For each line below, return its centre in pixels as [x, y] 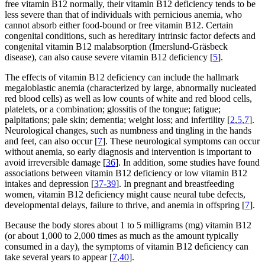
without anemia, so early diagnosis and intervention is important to [128, 151]
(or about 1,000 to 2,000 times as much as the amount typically [122, 235]
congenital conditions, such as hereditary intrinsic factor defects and [130, 35]
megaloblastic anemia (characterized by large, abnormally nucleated [130, 88]
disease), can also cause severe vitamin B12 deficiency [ [109, 57]
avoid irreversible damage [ [55, 162]
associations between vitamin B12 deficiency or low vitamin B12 [126, 173]
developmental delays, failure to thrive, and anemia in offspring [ [125, 205]
